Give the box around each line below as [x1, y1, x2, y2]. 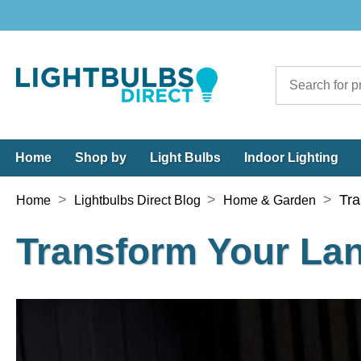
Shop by [75, 151, 127, 164]
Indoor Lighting [244, 151, 338, 164]
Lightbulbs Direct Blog [73, 193, 201, 207]
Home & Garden [223, 193, 317, 207]
